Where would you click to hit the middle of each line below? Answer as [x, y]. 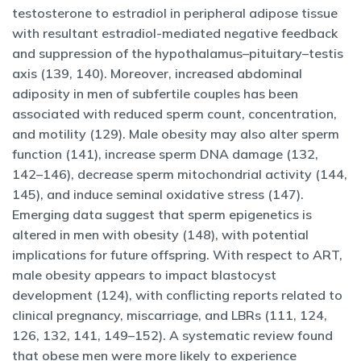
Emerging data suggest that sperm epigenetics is [162, 214]
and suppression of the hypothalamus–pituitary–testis [178, 53]
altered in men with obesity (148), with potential [160, 234]
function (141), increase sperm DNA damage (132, [165, 154]
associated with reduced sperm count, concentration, [174, 113]
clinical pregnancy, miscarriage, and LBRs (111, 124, [170, 315]
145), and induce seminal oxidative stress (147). [158, 194]
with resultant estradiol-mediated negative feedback [175, 33]
